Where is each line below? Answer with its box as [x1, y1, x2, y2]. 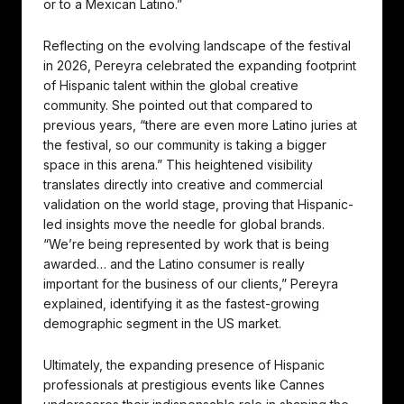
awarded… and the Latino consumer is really [43, 256, 305, 272]
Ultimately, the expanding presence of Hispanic [43, 357, 325, 373]
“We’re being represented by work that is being [43, 236, 329, 252]
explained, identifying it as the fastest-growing [43, 296, 319, 312]
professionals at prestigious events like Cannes [43, 377, 325, 393]
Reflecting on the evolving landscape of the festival [43, 38, 351, 54]
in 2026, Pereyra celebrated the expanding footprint [43, 58, 356, 74]
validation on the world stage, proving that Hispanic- [43, 197, 353, 213]
